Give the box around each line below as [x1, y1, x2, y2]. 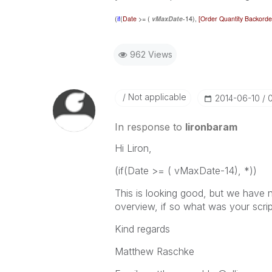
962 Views [129, 49, 172, 59]
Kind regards [114, 223, 170, 235]
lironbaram [185, 121, 237, 133]
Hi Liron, [114, 142, 152, 154]
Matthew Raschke [114, 245, 194, 257]
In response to [114, 121, 185, 133]
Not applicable [125, 92, 186, 102]
